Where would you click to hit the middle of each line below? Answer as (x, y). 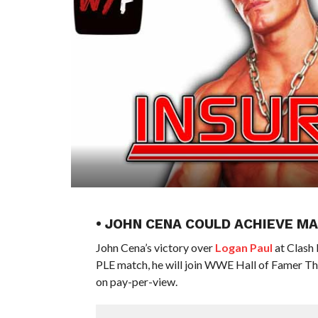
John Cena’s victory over (155, 247)
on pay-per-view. (136, 281)
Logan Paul (243, 247)
